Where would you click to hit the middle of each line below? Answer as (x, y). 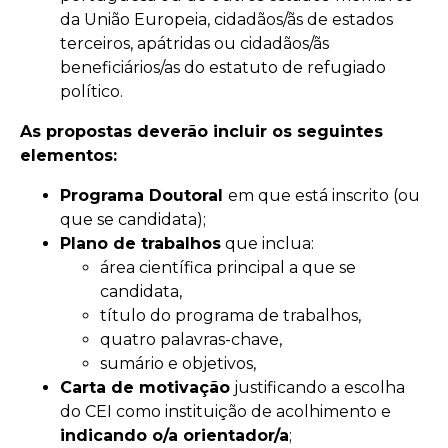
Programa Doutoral (144, 195)
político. (91, 91)
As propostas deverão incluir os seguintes (201, 131)
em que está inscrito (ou (324, 195)
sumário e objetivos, (178, 363)
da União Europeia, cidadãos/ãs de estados (226, 19)
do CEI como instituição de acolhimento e (225, 411)
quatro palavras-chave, (191, 339)
